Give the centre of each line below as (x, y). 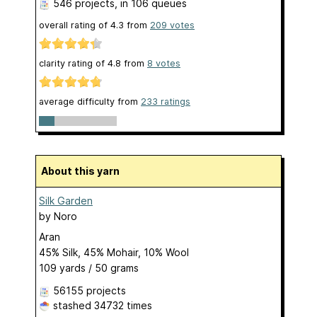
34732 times (123, 305)
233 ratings (166, 102)
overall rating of (75, 25)
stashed (72, 305)
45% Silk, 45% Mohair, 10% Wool (114, 252)
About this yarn (84, 171)
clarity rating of (73, 64)
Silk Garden (66, 200)
